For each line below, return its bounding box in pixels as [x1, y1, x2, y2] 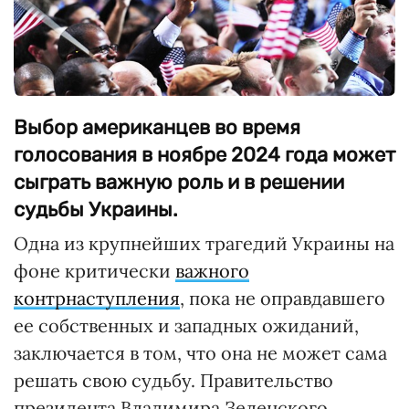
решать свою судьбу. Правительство [14, 368, 333, 392]
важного [175, 258, 249, 282]
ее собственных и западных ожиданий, [14, 313, 359, 337]
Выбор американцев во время [14, 114, 300, 140]
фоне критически [14, 258, 175, 282]
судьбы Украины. [14, 196, 178, 222]
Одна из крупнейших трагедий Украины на [14, 231, 394, 255]
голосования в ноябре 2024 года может [14, 142, 395, 167]
